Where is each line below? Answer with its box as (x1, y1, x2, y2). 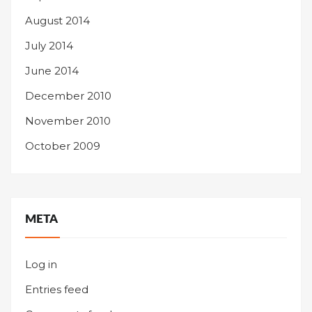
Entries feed (25, 283, 88, 296)
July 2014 (25, 39, 73, 52)
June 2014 (25, 64, 79, 77)
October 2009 (25, 139, 100, 153)
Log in (25, 258, 57, 271)
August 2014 (25, 14, 90, 27)
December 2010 (25, 89, 111, 102)
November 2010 (25, 114, 111, 127)
